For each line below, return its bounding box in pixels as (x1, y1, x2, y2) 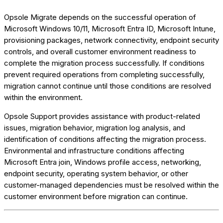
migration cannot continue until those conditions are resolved (4, 81, 211, 91)
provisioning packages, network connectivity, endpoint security (4, 35, 219, 45)
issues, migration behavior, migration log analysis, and (4, 122, 185, 132)
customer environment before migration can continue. (4, 191, 188, 201)
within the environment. (4, 92, 83, 102)
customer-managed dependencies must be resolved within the (4, 180, 219, 190)
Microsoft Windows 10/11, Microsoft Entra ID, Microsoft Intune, (4, 23, 216, 33)
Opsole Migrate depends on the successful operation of (4, 12, 196, 22)
